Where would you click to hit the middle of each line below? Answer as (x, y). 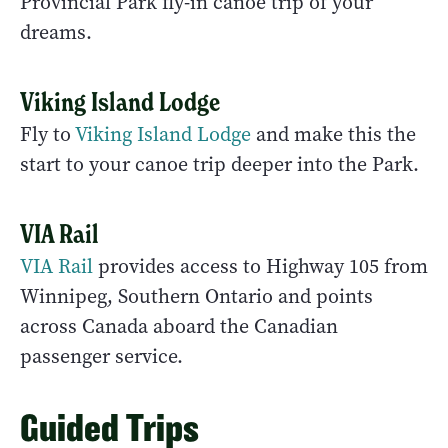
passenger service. (101, 357)
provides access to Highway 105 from (260, 267)
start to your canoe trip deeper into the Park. (219, 165)
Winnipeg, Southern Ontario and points (196, 297)
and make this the (333, 135)
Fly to (47, 135)
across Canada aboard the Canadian (179, 327)
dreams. (56, 33)
